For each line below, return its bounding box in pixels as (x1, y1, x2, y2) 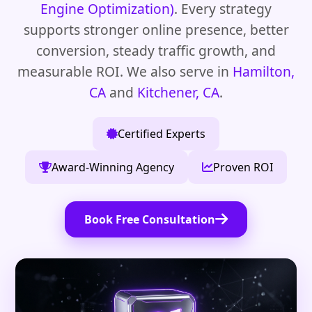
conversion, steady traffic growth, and (36, 41, 276, 60)
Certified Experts (118, 126, 205, 141)
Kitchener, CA (137, 83, 219, 102)
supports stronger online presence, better (23, 20, 289, 39)
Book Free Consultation (84, 212, 215, 227)
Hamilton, (233, 62, 295, 81)
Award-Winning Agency (52, 159, 174, 175)
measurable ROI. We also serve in (17, 62, 233, 81)
